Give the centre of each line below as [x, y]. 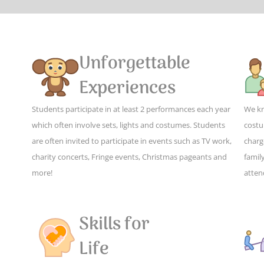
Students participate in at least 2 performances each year [131, 109]
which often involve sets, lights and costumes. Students [128, 125]
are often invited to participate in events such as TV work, [132, 141]
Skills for [120, 225]
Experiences [127, 88]
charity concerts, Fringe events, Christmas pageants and [129, 156]
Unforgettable [135, 64]
